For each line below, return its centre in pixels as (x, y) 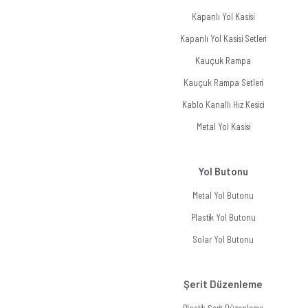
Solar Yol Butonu (223, 239)
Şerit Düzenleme (223, 284)
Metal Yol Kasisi (223, 126)
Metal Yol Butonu (223, 195)
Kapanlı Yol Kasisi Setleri (223, 38)
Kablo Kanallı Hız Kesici (223, 104)
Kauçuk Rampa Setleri (223, 82)
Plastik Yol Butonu (223, 217)
